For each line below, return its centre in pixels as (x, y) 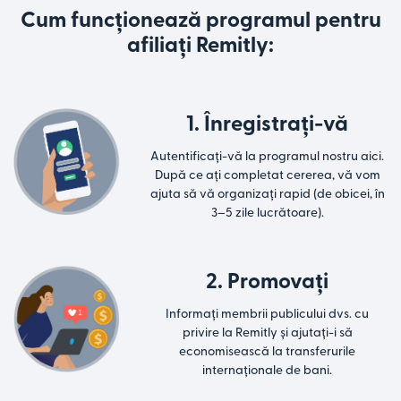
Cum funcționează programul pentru (200, 21)
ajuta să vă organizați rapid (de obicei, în (267, 195)
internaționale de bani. (268, 371)
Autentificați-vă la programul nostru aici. (268, 157)
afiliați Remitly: (200, 46)
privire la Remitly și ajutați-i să (267, 333)
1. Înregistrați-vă (268, 125)
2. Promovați (268, 282)
